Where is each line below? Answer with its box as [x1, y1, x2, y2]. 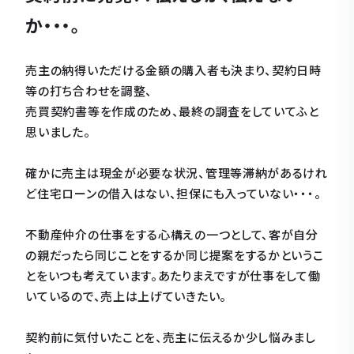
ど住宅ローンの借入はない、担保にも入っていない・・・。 [25, 184, 322, 201]
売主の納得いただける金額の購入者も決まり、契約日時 [25, 61, 322, 78]
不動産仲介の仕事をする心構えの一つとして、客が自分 [25, 225, 318, 243]
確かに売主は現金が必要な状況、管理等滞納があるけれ [25, 164, 328, 181]
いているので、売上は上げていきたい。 [25, 287, 227, 304]
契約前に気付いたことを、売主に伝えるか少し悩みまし [25, 328, 316, 345]
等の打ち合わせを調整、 [25, 81, 153, 99]
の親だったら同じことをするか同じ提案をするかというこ [25, 246, 324, 263]
